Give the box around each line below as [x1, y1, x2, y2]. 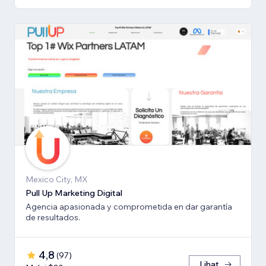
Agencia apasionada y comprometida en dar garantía [26, 201, 232, 213]
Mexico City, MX [26, 174, 88, 185]
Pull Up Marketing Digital [26, 188, 122, 199]
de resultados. [26, 212, 80, 223]
